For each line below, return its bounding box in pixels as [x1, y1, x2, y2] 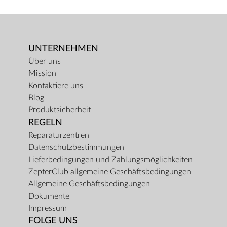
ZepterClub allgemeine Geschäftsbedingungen [28, 168, 191, 176]
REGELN [28, 118, 62, 127]
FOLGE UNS [28, 216, 78, 225]
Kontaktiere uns [28, 82, 83, 90]
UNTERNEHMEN [28, 44, 98, 53]
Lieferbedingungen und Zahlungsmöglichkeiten [28, 156, 193, 164]
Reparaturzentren [28, 131, 89, 139]
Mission [28, 69, 56, 78]
